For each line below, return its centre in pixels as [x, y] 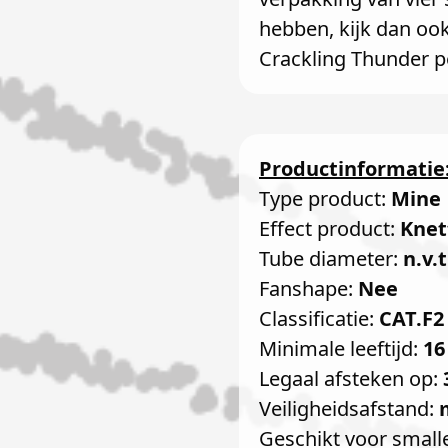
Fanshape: [308, 288]
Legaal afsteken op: [351, 378]
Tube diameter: [331, 258]
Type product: [325, 198]
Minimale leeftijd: [341, 348]
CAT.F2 [411, 318]
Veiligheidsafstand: [349, 408]
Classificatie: [319, 318]
